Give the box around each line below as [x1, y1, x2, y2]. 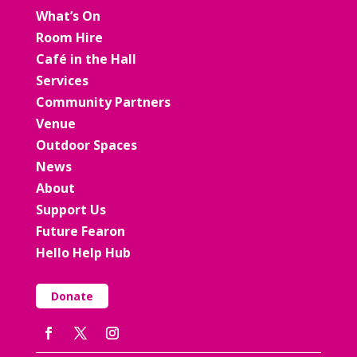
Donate [50, 288, 93, 304]
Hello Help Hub [35, 244, 131, 262]
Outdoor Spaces [35, 136, 137, 155]
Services [35, 72, 88, 90]
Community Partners [35, 93, 171, 112]
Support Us [35, 201, 106, 219]
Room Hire [35, 29, 103, 47]
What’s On [35, 7, 100, 25]
